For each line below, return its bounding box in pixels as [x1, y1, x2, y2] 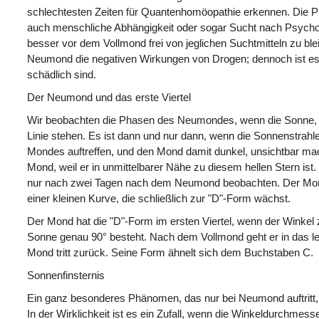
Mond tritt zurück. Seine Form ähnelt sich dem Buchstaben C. [27, 246, 313, 258]
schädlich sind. [27, 68, 96, 80]
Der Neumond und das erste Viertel [27, 90, 191, 103]
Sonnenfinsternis [27, 268, 105, 281]
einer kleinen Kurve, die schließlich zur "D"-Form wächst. [27, 192, 291, 204]
